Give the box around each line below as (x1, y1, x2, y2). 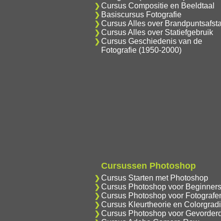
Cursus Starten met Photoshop (101, 174, 208, 182)
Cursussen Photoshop (101, 161, 196, 171)
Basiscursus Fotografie (101, 10, 182, 19)
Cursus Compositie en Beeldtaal (101, 1, 215, 10)
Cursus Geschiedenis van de (101, 37, 202, 45)
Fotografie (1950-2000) (101, 46, 182, 54)
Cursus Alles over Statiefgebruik (101, 28, 213, 37)
